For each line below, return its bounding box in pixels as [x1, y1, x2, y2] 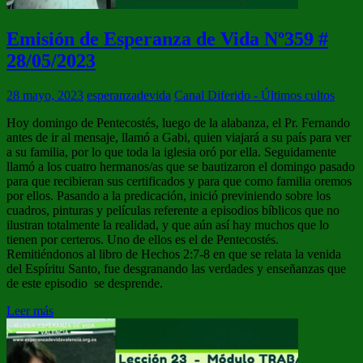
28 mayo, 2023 [6, 88, 83, 102]
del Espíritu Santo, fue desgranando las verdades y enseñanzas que [6, 261, 346, 275]
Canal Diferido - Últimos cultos [174, 88, 335, 102]
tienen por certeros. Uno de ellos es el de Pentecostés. [6, 232, 279, 246]
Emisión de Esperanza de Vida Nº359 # [6, 28, 328, 49]
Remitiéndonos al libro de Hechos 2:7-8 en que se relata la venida [6, 246, 341, 261]
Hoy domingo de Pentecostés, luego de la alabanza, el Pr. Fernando [6, 115, 350, 130]
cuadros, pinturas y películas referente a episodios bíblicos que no [6, 203, 340, 217]
